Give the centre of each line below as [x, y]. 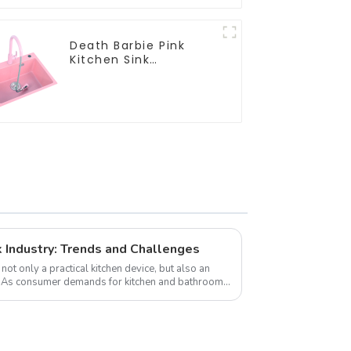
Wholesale [103, 73]
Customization [118, 87]
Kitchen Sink [110, 59]
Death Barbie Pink [128, 45]
